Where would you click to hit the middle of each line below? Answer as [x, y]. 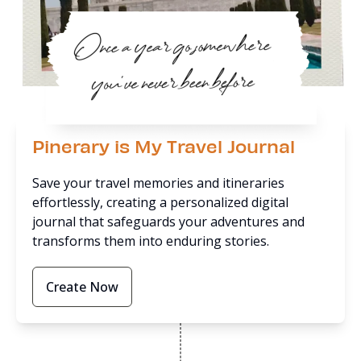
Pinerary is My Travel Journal [164, 146]
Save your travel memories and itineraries [158, 183]
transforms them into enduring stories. [151, 241]
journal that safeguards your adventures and [168, 222]
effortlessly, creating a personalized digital [160, 202]
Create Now [82, 287]
